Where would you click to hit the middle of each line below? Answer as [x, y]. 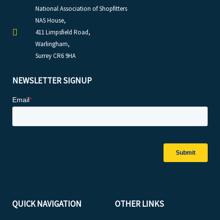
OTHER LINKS [139, 204]
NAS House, [50, 20]
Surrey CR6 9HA [55, 56]
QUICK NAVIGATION [47, 204]
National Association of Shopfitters [81, 9]
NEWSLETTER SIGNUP [52, 81]
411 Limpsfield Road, [63, 32]
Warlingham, [52, 44]
